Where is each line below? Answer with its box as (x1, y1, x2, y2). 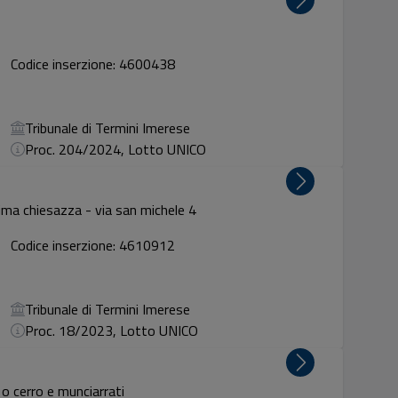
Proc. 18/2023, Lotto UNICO (25, 320, 199, 341)
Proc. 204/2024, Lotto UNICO (25, 139, 207, 160)
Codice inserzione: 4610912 (11, 235, 176, 256)
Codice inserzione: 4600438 (11, 53, 176, 75)
